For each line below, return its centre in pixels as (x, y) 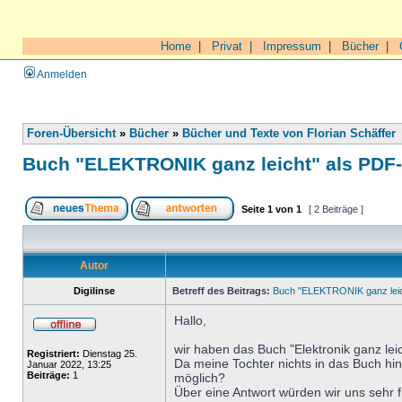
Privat (227, 46)
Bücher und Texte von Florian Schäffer (289, 134)
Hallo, (190, 320)
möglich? (200, 378)
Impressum (292, 46)
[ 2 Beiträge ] (336, 209)
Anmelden (61, 74)
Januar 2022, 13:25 (69, 364)
